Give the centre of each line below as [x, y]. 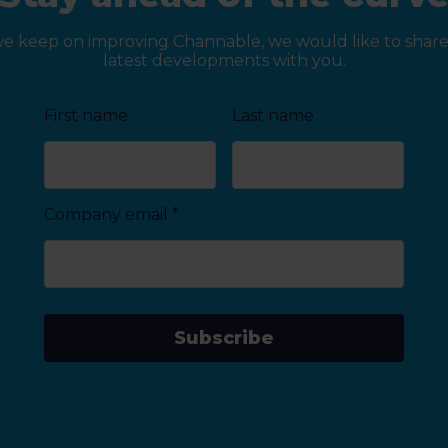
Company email [106, 214]
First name [86, 115]
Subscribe [224, 338]
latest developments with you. [224, 60]
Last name [273, 115]
